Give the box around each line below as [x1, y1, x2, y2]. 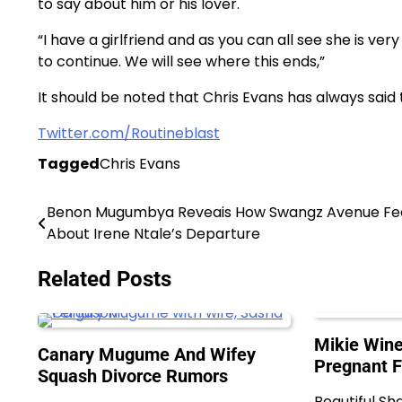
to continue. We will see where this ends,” [38, 50, 325, 72]
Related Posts [38, 266, 171, 292]
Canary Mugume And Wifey [38, 343, 256, 365]
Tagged [38, 153, 100, 174]
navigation [37, 236, 137, 262]
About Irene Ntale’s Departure [47, 223, 260, 244]
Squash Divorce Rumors [38, 364, 232, 387]
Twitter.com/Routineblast [38, 122, 220, 144]
